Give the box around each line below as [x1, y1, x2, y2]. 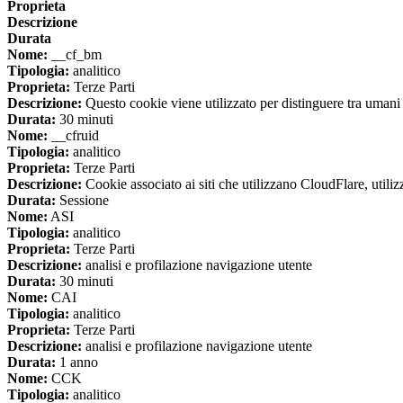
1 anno [56, 354, 98, 371]
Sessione [56, 193, 109, 209]
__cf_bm [48, 47, 102, 63]
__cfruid [48, 128, 99, 144]
